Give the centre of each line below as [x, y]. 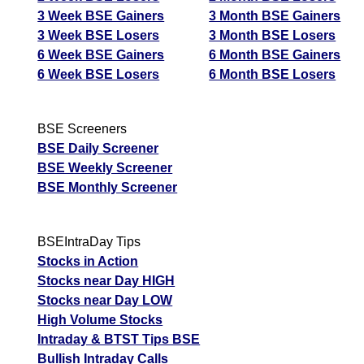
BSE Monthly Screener [108, 188]
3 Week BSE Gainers [101, 16]
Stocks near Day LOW [105, 301]
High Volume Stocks [100, 320]
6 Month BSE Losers [273, 75]
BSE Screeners [82, 129]
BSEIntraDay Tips [89, 242]
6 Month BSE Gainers [275, 55]
